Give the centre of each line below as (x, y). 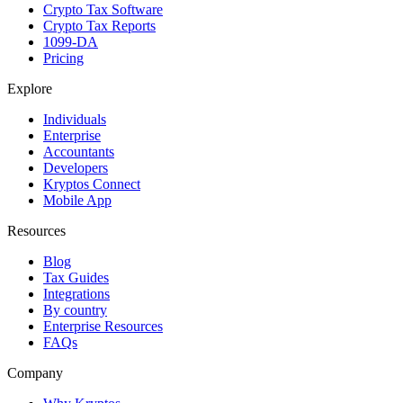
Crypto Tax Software (103, 10)
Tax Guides (76, 278)
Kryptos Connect (92, 184)
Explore (30, 89)
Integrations (76, 294)
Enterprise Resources (103, 327)
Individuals (75, 120)
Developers (76, 168)
